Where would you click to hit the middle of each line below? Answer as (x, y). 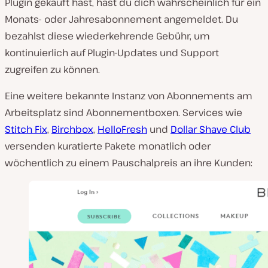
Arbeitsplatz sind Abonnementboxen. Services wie (124, 112)
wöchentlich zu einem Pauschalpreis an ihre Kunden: (129, 163)
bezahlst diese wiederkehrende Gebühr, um (107, 36)
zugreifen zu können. (52, 69)
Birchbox (72, 129)
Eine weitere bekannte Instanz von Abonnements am (129, 96)
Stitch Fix (26, 129)
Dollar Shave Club (211, 129)
